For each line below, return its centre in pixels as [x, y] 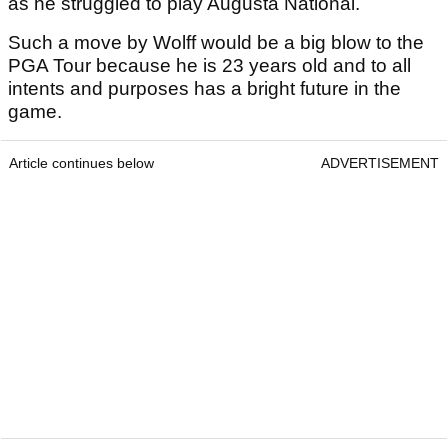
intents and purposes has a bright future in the [204, 89]
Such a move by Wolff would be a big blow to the [216, 43]
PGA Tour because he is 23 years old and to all [209, 66]
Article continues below [81, 163]
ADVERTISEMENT [380, 163]
